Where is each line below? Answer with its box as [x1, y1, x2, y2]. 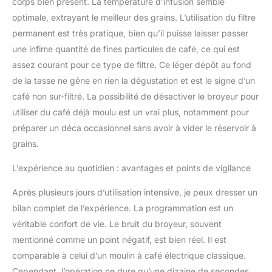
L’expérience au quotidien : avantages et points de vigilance [12, 163, 251, 174]
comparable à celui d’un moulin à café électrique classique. [12, 250, 246, 261]
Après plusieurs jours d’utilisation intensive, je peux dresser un [12, 187, 257, 198]
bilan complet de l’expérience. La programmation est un [12, 203, 233, 214]
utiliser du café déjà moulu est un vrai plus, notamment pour [12, 107, 249, 118]
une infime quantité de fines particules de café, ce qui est [12, 44, 240, 55]
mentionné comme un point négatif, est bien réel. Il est [12, 234, 226, 245]
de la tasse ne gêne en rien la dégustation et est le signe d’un [12, 75, 255, 86]
